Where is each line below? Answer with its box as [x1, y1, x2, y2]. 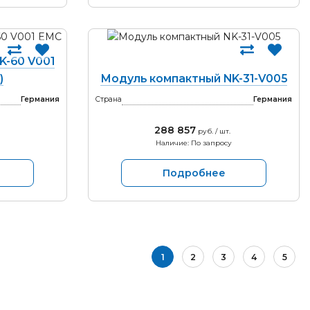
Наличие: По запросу [156, 138, 232, 147]
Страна [95, 95, 122, 104]
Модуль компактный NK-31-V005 [100, 72, 287, 85]
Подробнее [162, 167, 226, 179]
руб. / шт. [195, 127, 230, 136]
